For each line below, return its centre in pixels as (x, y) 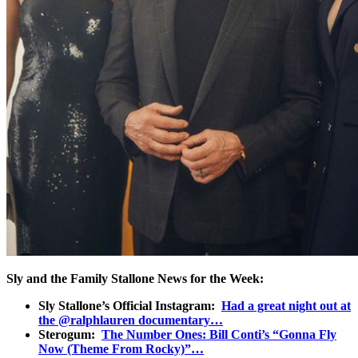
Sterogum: (70, 334)
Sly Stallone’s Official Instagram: (130, 305)
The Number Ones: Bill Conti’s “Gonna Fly (219, 334)
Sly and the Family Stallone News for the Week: (135, 278)
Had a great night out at (286, 305)
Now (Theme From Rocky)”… (121, 348)
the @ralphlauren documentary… (131, 320)
